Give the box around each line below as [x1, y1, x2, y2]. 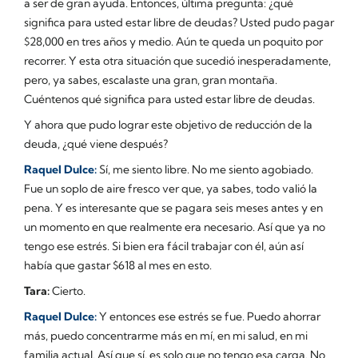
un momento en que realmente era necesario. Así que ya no [24, 219, 325, 234]
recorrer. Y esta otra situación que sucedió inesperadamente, [24, 53, 331, 68]
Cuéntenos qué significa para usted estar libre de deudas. [24, 91, 315, 106]
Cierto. [50, 283, 86, 298]
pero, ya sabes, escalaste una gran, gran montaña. [24, 72, 277, 87]
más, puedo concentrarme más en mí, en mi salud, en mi [24, 328, 308, 343]
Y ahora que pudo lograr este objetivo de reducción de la [24, 117, 312, 132]
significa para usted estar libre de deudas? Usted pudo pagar [24, 14, 334, 30]
